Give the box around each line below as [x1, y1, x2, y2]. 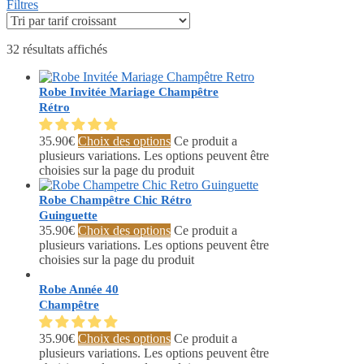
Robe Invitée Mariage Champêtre [39, 85, 219, 99]
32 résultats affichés [6, 42, 107, 57]
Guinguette [39, 209, 97, 223]
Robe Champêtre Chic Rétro [39, 193, 192, 207]
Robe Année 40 [39, 283, 119, 297]
